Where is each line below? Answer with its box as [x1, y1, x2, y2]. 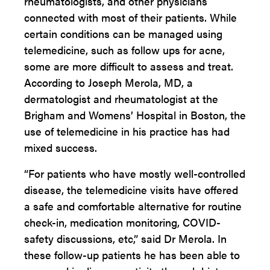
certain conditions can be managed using [24, 26, 222, 41]
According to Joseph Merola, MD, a [24, 75, 193, 90]
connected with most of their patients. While [24, 10, 237, 25]
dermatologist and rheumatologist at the [24, 91, 218, 106]
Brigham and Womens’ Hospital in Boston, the [24, 107, 246, 122]
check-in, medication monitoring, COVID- [24, 215, 221, 230]
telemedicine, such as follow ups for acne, [24, 42, 225, 57]
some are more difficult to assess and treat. [24, 58, 233, 74]
